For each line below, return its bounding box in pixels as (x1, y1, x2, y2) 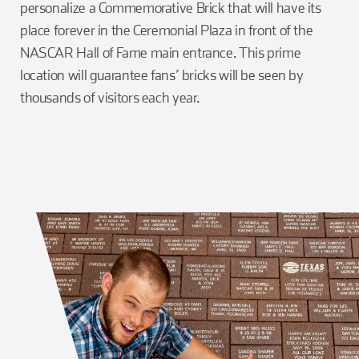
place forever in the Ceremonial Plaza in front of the (19, 20, 313, 39)
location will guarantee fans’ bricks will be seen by (19, 65, 304, 84)
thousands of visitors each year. (19, 87, 200, 107)
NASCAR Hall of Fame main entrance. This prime (19, 42, 301, 62)
